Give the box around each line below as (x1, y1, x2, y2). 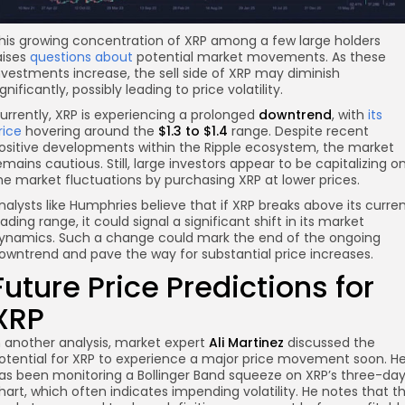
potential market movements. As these (133, 47, 386, 66)
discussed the (284, 333, 375, 352)
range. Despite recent (228, 121, 369, 140)
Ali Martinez (209, 333, 284, 352)
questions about (30, 47, 133, 66)
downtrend (259, 105, 332, 124)
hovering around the (22, 121, 158, 140)
